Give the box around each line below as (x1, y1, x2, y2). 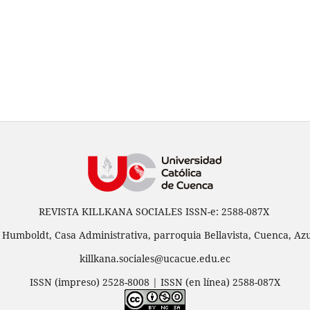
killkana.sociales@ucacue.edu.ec (80, 252, 230, 266)
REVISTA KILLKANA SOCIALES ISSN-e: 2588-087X (38, 205, 272, 219)
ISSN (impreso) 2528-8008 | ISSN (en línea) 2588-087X (30, 275, 280, 289)
